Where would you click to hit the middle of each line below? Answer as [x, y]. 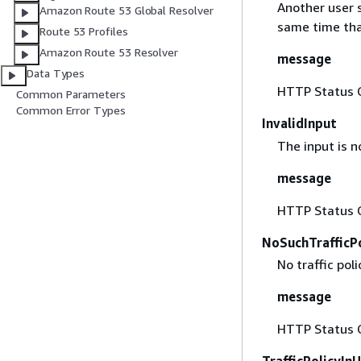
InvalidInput [299, 124]
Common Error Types [71, 110]
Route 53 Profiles [84, 31]
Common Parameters [71, 94]
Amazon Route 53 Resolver [109, 52]
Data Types [56, 73]
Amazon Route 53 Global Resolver [127, 10]
